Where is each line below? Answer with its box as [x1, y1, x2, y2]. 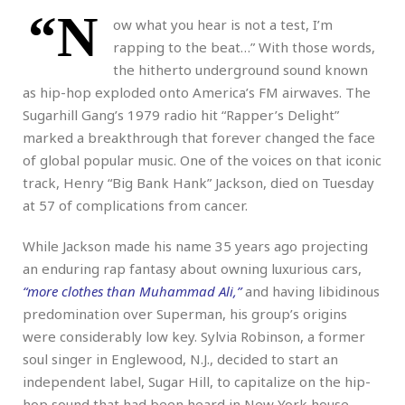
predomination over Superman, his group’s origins [23, 304, 347, 323]
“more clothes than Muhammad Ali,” [23, 281, 241, 300]
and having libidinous [241, 281, 380, 300]
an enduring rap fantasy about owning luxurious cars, [23, 259, 362, 278]
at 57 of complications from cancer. [23, 195, 248, 214]
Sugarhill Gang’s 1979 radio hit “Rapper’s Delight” [23, 105, 339, 124]
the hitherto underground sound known [113, 60, 368, 79]
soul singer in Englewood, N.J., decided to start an [23, 349, 338, 368]
